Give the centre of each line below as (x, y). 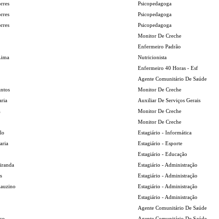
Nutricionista (152, 57)
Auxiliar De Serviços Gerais (169, 100)
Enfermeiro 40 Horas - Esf (168, 68)
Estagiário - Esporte (160, 143)
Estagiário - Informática (165, 132)
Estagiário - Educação (163, 154)
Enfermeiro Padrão (159, 46)
